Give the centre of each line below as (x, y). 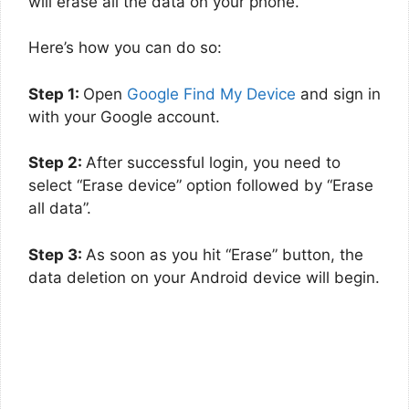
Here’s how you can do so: (125, 47)
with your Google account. (124, 116)
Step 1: (56, 94)
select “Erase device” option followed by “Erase (201, 185)
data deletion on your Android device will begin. (204, 277)
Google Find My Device (211, 94)
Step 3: (57, 254)
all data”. (60, 208)
